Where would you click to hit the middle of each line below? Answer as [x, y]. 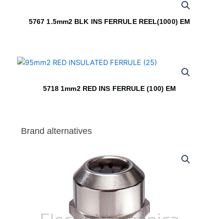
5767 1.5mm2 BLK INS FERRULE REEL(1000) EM [109, 21]
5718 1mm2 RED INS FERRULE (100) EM [109, 88]
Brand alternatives [56, 131]
